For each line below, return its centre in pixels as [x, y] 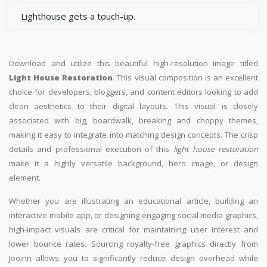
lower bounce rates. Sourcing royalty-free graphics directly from [133, 244]
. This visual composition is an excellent [185, 78]
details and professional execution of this [91, 149]
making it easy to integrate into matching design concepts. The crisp [133, 135]
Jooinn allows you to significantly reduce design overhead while [133, 258]
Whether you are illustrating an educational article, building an [133, 201]
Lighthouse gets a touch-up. [78, 16]
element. [25, 178]
